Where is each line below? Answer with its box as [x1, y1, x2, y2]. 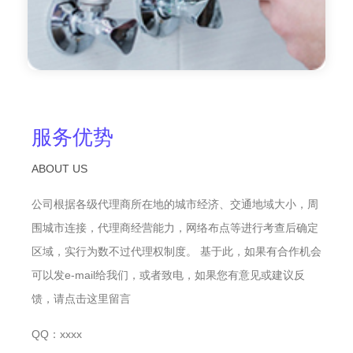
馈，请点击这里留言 [32, 292, 131, 306]
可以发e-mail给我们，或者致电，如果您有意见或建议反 [32, 269, 305, 282]
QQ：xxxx [32, 328, 82, 341]
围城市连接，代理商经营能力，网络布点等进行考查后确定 [32, 221, 318, 235]
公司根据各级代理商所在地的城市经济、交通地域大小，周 [32, 198, 318, 211]
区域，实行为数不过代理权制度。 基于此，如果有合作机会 [32, 245, 321, 258]
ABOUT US [32, 162, 87, 176]
